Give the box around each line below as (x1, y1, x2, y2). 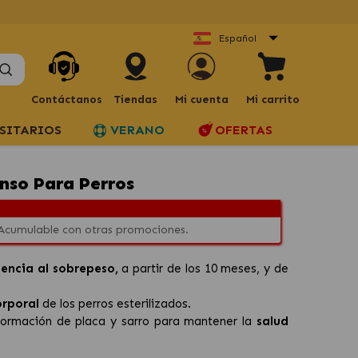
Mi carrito (245, 93, 300, 106)
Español (219, 32, 257, 44)
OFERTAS (215, 121, 272, 137)
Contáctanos (30, 92, 102, 106)
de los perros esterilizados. (39, 296, 192, 311)
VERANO (110, 121, 165, 137)
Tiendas (113, 93, 157, 106)
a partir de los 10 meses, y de (117, 261, 288, 276)
